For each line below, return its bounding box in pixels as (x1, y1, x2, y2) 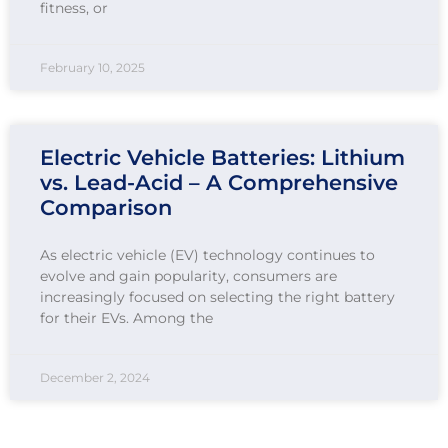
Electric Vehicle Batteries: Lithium (40, 145, 405, 171)
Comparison (40, 195, 172, 221)
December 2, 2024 (40, 370, 150, 386)
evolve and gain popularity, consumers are (40, 267, 337, 286)
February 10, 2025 (40, 60, 145, 76)
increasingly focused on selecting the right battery (40, 288, 395, 307)
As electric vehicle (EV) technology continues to (40, 246, 375, 265)
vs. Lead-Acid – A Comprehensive (40, 170, 398, 196)
